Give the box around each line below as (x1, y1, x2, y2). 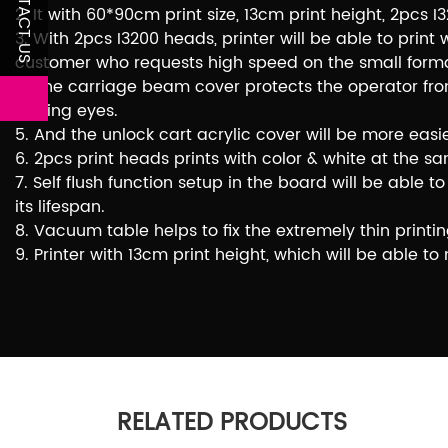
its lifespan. (15, 193, 105, 220)
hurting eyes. (15, 97, 118, 124)
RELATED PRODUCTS (117, 402, 347, 443)
